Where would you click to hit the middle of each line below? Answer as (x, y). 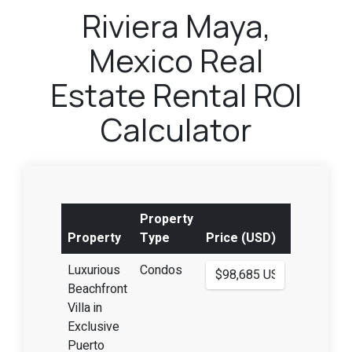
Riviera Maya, (176, 26)
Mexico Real (176, 60)
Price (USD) (240, 238)
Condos (161, 271)
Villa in (84, 308)
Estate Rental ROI (176, 95)
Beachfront (97, 290)
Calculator (176, 130)
